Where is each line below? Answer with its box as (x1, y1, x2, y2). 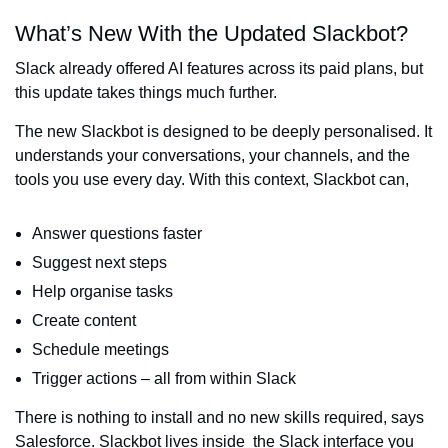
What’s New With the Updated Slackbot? (15, 20, 408, 46)
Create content (32, 311, 136, 329)
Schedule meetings (32, 340, 169, 358)
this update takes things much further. (15, 83, 277, 101)
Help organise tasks (32, 282, 173, 300)
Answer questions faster (32, 224, 202, 242)
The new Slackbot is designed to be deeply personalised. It (15, 122, 432, 140)
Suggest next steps (32, 253, 167, 271)
